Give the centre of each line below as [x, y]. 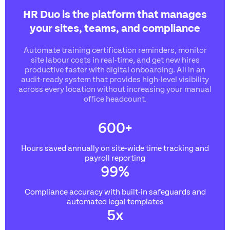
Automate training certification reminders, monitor [115, 50]
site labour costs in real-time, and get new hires [115, 59]
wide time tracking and [168, 148]
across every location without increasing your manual [115, 89]
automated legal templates [115, 201]
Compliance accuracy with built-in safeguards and [115, 191]
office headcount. [115, 98]
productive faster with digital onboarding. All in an [115, 69]
